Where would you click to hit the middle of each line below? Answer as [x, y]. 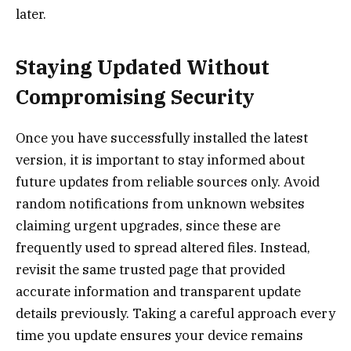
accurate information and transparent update [158, 291]
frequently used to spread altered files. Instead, [163, 247]
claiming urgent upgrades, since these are [148, 225]
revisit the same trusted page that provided [150, 269]
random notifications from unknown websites [160, 203]
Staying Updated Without [143, 67]
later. [31, 14]
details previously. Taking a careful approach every [175, 313]
